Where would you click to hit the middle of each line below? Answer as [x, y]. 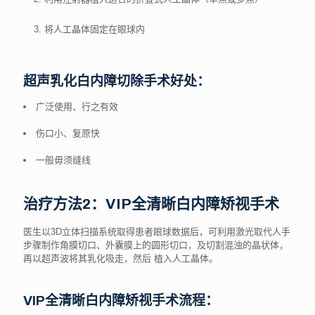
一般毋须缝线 [63, 160]
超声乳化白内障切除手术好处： [117, 81]
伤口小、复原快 [68, 133]
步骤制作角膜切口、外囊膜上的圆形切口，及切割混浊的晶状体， [156, 245]
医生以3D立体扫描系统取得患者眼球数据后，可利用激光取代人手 [157, 232]
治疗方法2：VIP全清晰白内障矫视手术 [151, 204]
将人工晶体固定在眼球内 [95, 29]
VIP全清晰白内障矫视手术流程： [121, 301]
